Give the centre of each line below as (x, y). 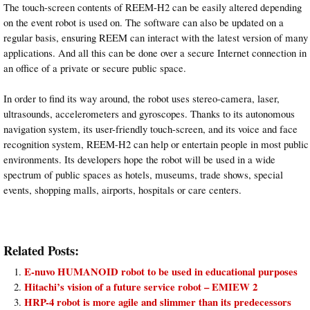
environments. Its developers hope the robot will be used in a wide (139, 159)
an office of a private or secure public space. (95, 67)
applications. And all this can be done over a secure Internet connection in (155, 52)
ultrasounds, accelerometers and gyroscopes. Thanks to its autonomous (149, 113)
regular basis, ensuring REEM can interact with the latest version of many (156, 37)
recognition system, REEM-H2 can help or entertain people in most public (156, 144)
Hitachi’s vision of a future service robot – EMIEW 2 (141, 286)
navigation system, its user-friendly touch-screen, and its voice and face (151, 128)
